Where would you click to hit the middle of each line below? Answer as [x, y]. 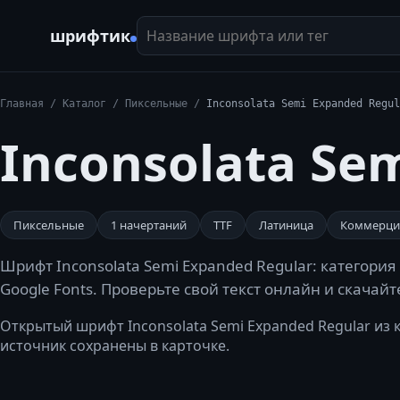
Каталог [84, 104]
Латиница [286, 225]
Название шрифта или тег [227, 25]
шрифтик [90, 36]
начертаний [152, 225]
